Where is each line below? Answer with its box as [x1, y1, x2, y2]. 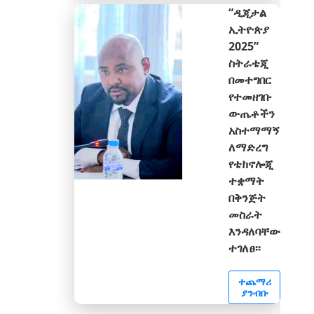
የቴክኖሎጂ [228, 156, 273, 172]
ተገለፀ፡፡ [228, 240, 261, 256]
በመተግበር [228, 72, 271, 88]
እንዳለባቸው [228, 224, 280, 239]
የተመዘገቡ [228, 89, 271, 104]
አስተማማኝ [228, 123, 280, 138]
